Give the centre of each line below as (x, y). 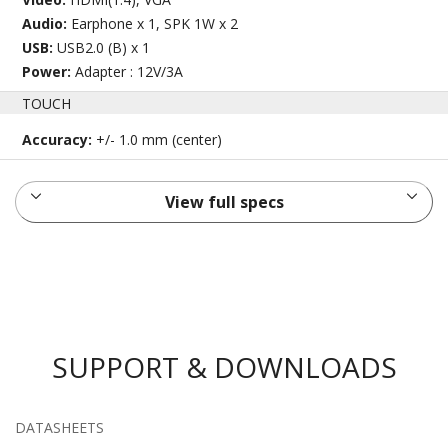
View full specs (224, 201)
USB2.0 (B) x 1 (104, 47)
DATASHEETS (59, 427)
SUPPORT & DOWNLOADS (224, 366)
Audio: (47, 23)
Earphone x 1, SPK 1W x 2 (155, 23)
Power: (49, 71)
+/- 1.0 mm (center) (159, 139)
